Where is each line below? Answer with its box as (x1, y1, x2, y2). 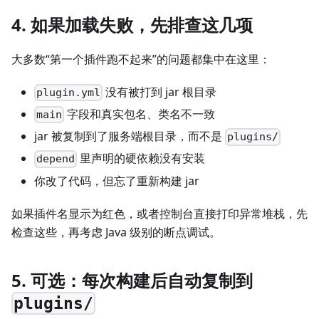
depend (36, 152, 75, 166)
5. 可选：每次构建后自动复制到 (11, 268, 253, 292)
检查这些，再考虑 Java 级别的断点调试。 (11, 224, 221, 240)
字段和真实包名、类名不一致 (64, 105, 216, 122)
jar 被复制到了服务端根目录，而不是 (34, 128, 225, 145)
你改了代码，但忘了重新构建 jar (34, 172, 199, 189)
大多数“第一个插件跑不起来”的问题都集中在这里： (11, 51, 271, 67)
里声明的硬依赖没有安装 (77, 150, 206, 167)
